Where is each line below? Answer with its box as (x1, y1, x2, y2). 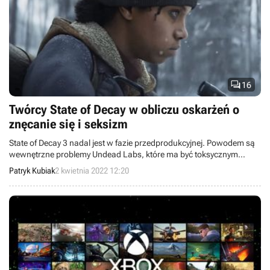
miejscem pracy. (9, 161, 68, 171)
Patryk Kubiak (9, 166, 55, 175)
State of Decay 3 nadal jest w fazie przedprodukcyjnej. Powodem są (9, 138, 255, 148)
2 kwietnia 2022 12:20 (55, 166, 129, 175)
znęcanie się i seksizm (9, 117, 128, 131)
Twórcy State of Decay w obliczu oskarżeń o (9, 102, 239, 117)
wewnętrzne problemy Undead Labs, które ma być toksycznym (9, 149, 238, 159)
